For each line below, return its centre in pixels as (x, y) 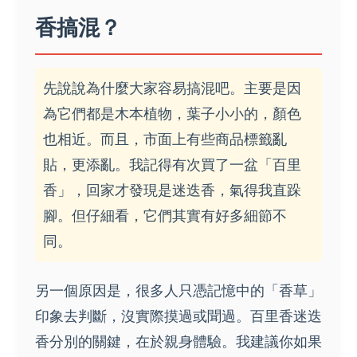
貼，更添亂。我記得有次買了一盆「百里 (172, 164)
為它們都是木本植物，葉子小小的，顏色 (172, 113)
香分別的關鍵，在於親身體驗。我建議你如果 (178, 341)
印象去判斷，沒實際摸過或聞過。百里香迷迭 (178, 316)
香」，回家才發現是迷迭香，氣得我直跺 (172, 190)
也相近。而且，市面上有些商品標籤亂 (165, 139)
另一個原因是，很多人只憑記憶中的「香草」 (178, 290)
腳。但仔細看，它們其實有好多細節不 (165, 215)
